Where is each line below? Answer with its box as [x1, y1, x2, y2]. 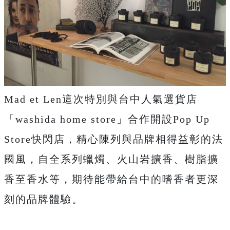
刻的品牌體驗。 [4, 194, 83, 205]
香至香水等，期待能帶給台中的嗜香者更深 [4, 174, 219, 185]
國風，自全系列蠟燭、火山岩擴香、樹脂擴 [4, 154, 219, 165]
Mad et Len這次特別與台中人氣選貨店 [4, 93, 198, 105]
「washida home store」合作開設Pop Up [4, 113, 210, 125]
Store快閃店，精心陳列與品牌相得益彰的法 [4, 133, 223, 145]
